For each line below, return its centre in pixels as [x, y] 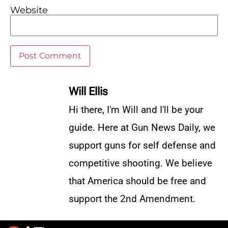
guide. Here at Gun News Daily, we [142, 127]
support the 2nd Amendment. [132, 198]
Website [29, 10]
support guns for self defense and [142, 145]
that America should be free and [137, 181]
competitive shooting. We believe [140, 163]
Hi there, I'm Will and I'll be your [136, 109]
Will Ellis [88, 91]
